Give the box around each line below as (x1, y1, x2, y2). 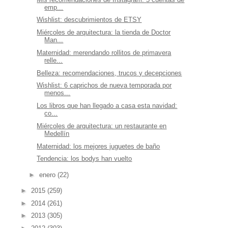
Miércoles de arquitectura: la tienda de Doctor (37, 28, 171, 37)
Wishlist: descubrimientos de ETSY (37, 16, 142, 24)
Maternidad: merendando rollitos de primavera (37, 48, 172, 56)
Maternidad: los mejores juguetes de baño (37, 142, 160, 150)
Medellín (44, 129, 70, 137)
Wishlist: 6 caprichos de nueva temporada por (37, 81, 172, 90)
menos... (44, 89, 71, 97)
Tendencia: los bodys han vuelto (37, 155, 132, 163)
